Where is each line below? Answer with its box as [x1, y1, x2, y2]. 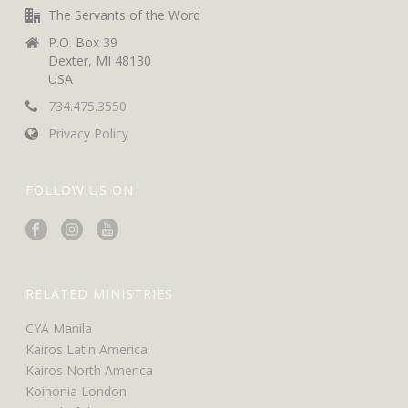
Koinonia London [25, 382, 127, 400]
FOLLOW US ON [25, 180, 135, 199]
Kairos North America [25, 361, 154, 379]
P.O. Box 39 [48, 33, 118, 51]
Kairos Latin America [25, 340, 148, 358]
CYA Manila [25, 319, 93, 337]
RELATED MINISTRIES [25, 284, 174, 302]
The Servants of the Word [48, 5, 201, 24]
